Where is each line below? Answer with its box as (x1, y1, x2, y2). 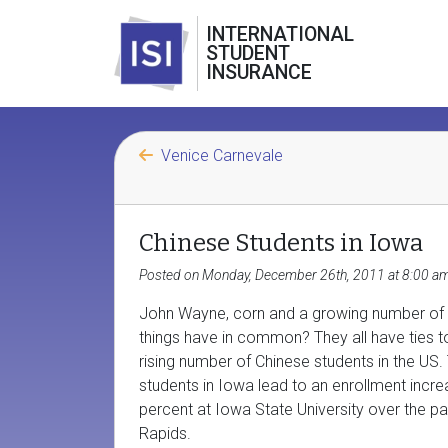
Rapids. (139, 424, 191, 443)
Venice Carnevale (161, 146, 283, 165)
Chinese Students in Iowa (139, 229, 423, 257)
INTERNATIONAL (206, 23, 354, 46)
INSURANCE (206, 61, 312, 84)
